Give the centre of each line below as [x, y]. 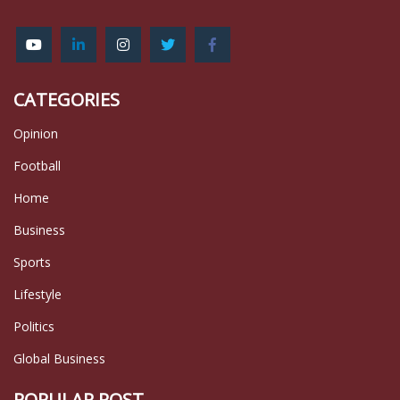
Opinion [36, 133]
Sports [32, 262]
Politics [34, 326]
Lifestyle [37, 294]
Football [37, 165]
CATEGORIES [67, 99]
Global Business [59, 358]
